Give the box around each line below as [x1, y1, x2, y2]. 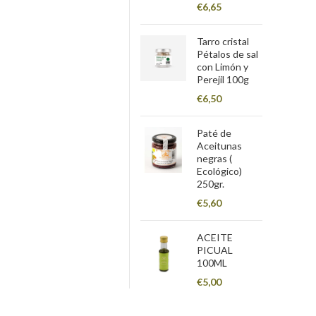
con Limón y [197, 61, 249, 73]
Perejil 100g [197, 73, 250, 85]
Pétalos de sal [197, 48, 259, 60]
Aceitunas [197, 140, 243, 152]
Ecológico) [197, 165, 243, 177]
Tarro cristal [197, 35, 250, 47]
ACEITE [197, 231, 233, 243]
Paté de [197, 127, 232, 139]
